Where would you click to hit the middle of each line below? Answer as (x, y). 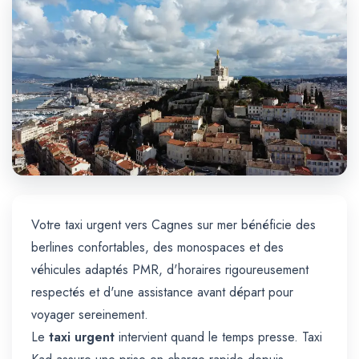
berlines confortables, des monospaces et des (157, 248)
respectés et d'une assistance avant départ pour (162, 292)
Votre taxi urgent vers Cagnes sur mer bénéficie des (173, 225)
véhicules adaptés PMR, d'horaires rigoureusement (170, 270)
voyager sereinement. (90, 315)
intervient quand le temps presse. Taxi (218, 337)
